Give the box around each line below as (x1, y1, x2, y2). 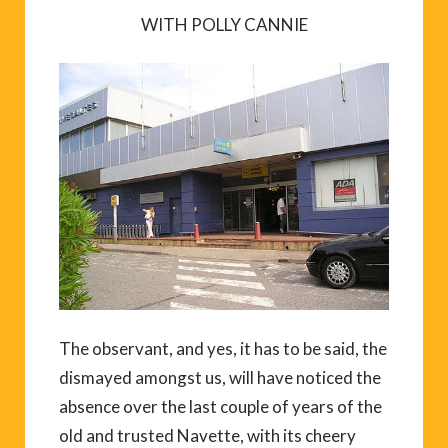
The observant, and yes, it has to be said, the (59, 338, 387, 359)
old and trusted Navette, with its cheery (59, 425, 356, 446)
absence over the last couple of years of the (59, 396, 382, 417)
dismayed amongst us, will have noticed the (59, 367, 381, 388)
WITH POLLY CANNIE (140, 13, 308, 35)
